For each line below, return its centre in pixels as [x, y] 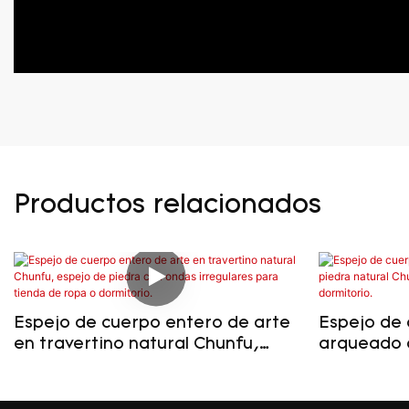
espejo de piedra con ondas [131, 365]
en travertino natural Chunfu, [136, 344]
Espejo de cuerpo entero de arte [152, 323]
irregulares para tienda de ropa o [155, 386]
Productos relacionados [168, 206]
